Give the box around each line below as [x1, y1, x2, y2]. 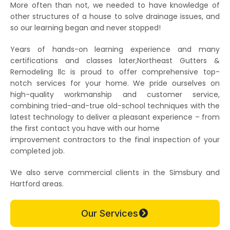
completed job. [10, 145, 65, 156]
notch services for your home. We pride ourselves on [10, 78, 220, 88]
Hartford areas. [10, 178, 64, 189]
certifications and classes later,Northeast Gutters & [10, 55, 220, 66]
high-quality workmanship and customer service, [10, 89, 220, 100]
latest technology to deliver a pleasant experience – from [10, 111, 220, 122]
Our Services [81, 207, 138, 219]
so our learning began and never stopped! [10, 22, 161, 33]
